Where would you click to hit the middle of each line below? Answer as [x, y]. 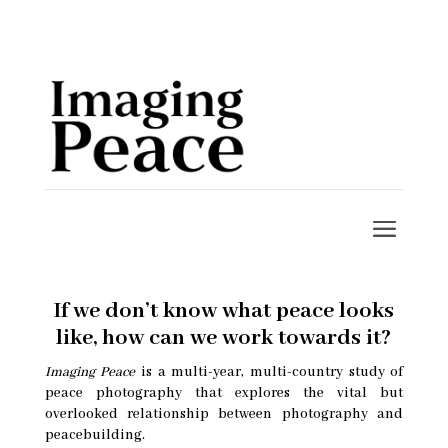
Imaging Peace [90, 372]
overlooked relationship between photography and [224, 414]
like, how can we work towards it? [224, 338]
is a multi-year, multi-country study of [269, 372]
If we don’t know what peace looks [223, 311]
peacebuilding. [94, 435]
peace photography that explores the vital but [224, 393]
